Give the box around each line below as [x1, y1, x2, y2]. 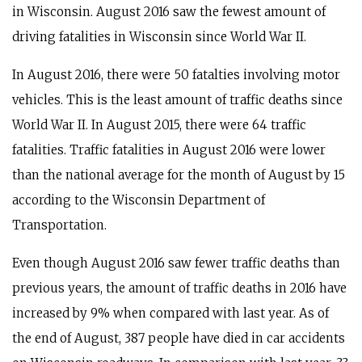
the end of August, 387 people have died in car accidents [12, 330, 345, 346]
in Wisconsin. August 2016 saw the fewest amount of [12, 4, 326, 19]
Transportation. [12, 217, 107, 233]
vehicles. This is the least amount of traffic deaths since [12, 92, 343, 107]
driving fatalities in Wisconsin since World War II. [12, 29, 306, 44]
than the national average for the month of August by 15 [12, 167, 345, 183]
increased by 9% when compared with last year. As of [12, 305, 329, 321]
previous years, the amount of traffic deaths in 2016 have [12, 280, 347, 296]
